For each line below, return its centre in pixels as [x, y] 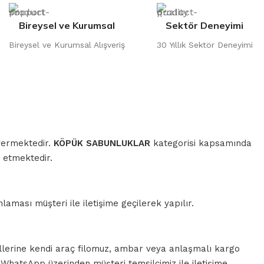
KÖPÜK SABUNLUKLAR [102, 143]
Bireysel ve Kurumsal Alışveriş [67, 45]
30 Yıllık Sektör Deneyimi [204, 45]
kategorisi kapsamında [201, 143]
